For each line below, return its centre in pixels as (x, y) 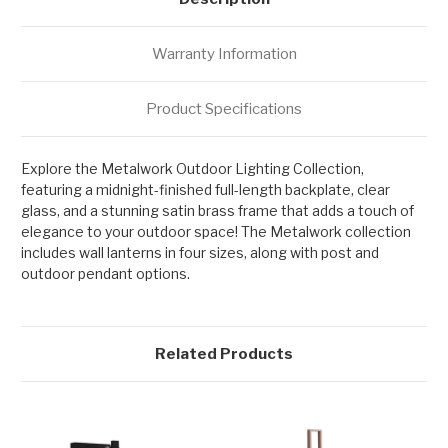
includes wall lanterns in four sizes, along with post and (200, 252)
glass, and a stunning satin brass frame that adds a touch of (217, 210)
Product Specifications (224, 108)
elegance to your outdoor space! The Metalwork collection (216, 231)
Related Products (224, 353)
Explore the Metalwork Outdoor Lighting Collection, (192, 168)
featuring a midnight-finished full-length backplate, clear (205, 189)
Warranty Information (224, 53)
